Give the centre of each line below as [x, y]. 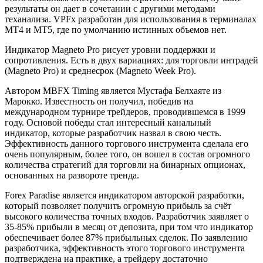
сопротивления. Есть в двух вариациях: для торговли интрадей [131, 60]
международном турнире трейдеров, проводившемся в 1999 [125, 112]
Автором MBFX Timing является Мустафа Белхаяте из [113, 91]
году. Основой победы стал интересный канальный [108, 123]
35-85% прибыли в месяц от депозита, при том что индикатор [129, 227]
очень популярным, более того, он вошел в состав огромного [127, 154]
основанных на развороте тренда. [72, 176]
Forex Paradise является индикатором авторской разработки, [124, 195]
